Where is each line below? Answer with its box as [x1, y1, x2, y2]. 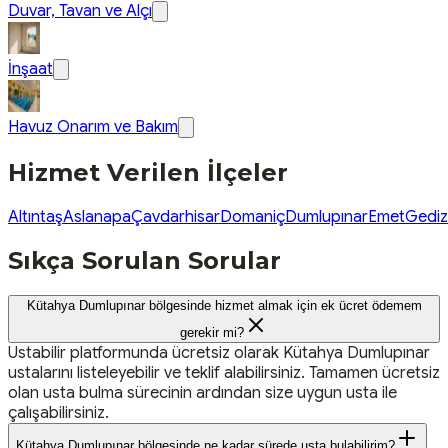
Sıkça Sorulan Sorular [8, 246, 281, 276]
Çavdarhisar [131, 206, 220, 227]
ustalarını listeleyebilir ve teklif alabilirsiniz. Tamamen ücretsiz [8, 363, 440, 384]
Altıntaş [8, 206, 63, 227]
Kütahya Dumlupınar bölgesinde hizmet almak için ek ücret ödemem [26, 298, 422, 314]
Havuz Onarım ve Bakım [8, 116, 178, 137]
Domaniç [220, 206, 285, 227]
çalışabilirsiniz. [8, 403, 109, 424]
